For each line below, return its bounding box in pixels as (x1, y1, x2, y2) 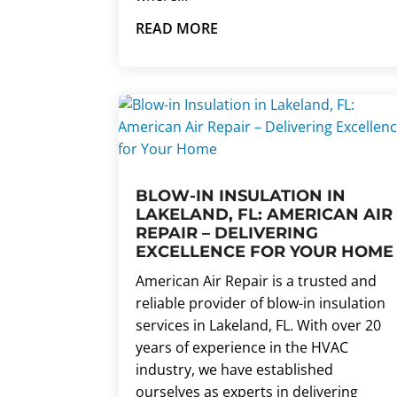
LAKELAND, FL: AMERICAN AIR (136, 205, 393, 225)
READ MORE (136, 18, 219, 38)
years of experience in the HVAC (136, 338, 349, 358)
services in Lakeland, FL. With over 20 (136, 315, 382, 336)
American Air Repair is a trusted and (136, 271, 378, 292)
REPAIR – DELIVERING (136, 223, 319, 244)
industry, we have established (136, 360, 334, 380)
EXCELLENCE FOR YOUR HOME (136, 242, 394, 262)
